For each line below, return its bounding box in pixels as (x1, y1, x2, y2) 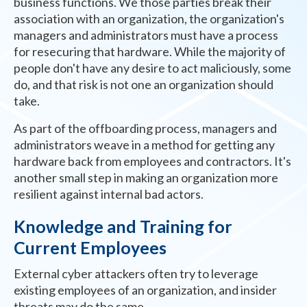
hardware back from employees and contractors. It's (14, 153, 291, 169)
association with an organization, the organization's (14, 10, 284, 26)
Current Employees (14, 236, 167, 258)
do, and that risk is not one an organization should (14, 76, 273, 92)
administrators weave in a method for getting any (14, 136, 275, 152)
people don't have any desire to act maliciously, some (14, 60, 291, 75)
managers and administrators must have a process (14, 27, 278, 42)
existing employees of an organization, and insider (14, 282, 277, 297)
